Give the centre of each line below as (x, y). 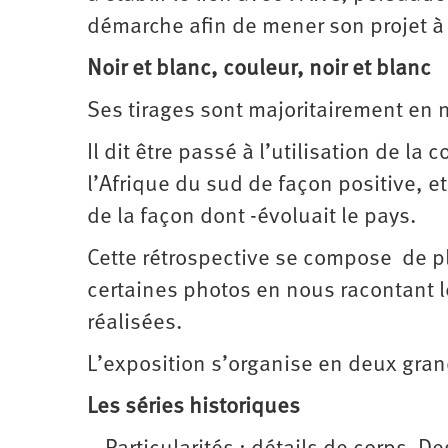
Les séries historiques (193, 407)
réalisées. (134, 323)
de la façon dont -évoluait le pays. (251, 217)
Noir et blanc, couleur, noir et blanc (259, 69)
